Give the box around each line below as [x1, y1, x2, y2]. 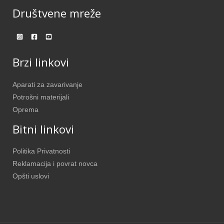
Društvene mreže [12, 5, 101, 21]
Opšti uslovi [12, 172, 49, 180]
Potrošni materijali [12, 93, 69, 101]
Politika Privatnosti [12, 147, 70, 155]
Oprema [12, 105, 38, 113]
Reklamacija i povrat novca [12, 160, 97, 168]
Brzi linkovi [12, 54, 69, 70]
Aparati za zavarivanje [12, 80, 82, 88]
